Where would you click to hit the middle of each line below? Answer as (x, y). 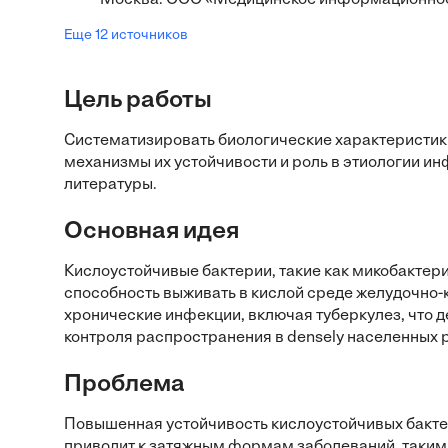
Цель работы (138, 101)
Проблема (124, 385)
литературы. (110, 185)
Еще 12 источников (126, 35)
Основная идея (151, 232)
